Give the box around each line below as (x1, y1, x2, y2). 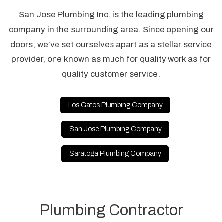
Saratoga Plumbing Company (69, 149, 162, 157)
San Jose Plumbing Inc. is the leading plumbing (18, 9, 204, 19)
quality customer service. (62, 69, 160, 79)
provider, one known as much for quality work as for (11, 54, 211, 64)
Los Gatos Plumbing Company (68, 101, 163, 109)
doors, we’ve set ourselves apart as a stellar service (10, 39, 212, 49)
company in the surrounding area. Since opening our (8, 24, 214, 34)
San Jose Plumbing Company (69, 125, 162, 133)
